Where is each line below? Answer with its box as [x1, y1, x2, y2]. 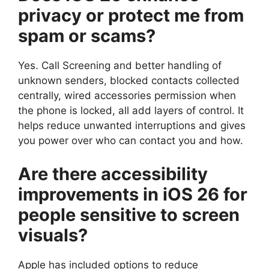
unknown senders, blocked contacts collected [18, 74, 240, 87]
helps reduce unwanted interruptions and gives [18, 119, 246, 132]
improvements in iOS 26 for [18, 183, 247, 205]
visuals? [18, 224, 88, 246]
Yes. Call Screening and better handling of [18, 59, 222, 72]
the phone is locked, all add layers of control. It [18, 104, 244, 117]
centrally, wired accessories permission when [18, 89, 236, 102]
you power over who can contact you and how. [18, 134, 243, 147]
